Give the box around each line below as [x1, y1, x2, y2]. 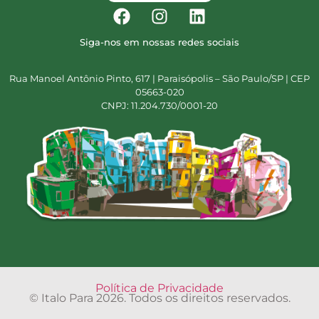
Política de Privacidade [95, 281, 224, 296]
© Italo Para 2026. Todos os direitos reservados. [28, 291, 291, 305]
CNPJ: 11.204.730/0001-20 [101, 99, 218, 111]
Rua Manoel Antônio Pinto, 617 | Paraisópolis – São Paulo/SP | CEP [9, 72, 310, 84]
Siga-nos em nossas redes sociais [80, 36, 239, 48]
